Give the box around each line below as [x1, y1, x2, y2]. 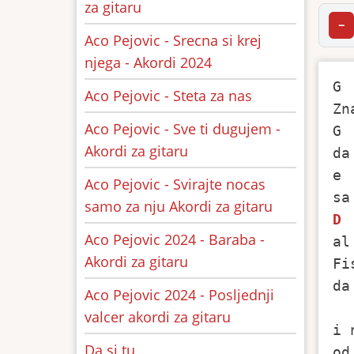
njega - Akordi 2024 [85, 53, 212, 72]
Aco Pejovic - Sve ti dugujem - [85, 119, 281, 138]
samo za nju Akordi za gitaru [85, 197, 273, 216]
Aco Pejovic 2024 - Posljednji [85, 285, 274, 304]
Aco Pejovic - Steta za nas [85, 86, 252, 105]
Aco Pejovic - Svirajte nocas [85, 175, 265, 194]
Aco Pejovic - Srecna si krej [85, 31, 262, 50]
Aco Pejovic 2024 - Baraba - [85, 230, 265, 249]
